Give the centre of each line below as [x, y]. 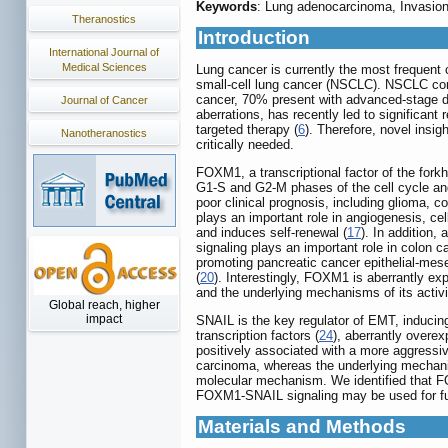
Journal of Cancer [104, 100]
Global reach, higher [104, 305]
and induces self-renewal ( [271, 233]
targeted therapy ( [247, 130]
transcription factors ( [257, 336]
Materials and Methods [302, 427]
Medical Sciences [104, 67]
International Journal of [104, 52]
